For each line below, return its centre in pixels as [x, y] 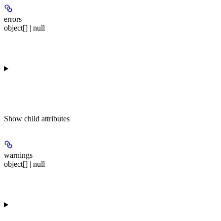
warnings [18, 155]
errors [13, 19]
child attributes [47, 118]
